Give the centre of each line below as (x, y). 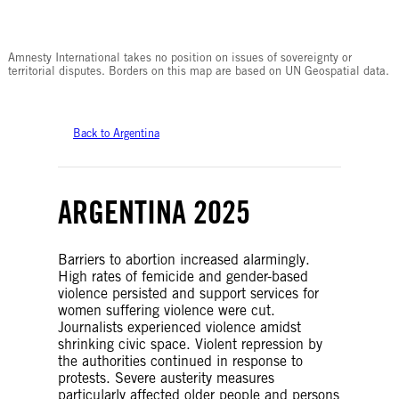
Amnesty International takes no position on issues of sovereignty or (179, 57)
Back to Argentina (116, 133)
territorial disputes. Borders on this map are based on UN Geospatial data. (198, 70)
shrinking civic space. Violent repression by (190, 344)
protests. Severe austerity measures (166, 378)
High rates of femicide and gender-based (183, 276)
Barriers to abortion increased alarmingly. (184, 259)
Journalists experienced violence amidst (179, 327)
